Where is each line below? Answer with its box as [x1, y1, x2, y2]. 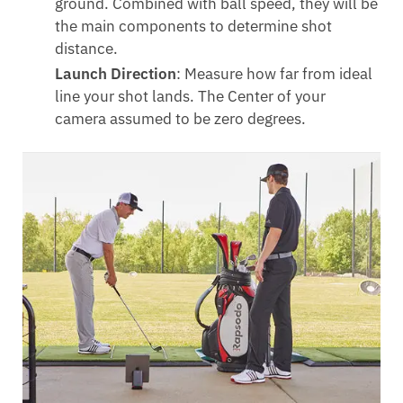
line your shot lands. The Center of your [55, 85, 327, 106]
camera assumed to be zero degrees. [55, 108, 307, 129]
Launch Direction [55, 63, 177, 84]
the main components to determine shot [55, 15, 333, 36]
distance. [55, 38, 119, 58]
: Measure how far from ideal [176, 63, 373, 84]
